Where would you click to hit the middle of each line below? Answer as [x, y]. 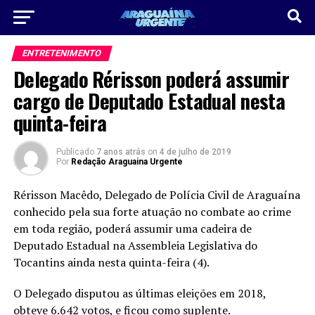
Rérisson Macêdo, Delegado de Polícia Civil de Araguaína [156, 195]
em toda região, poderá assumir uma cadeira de [132, 229]
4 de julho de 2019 [195, 152]
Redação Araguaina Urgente [127, 162]
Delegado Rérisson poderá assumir [151, 79]
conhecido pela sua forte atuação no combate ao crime [152, 212]
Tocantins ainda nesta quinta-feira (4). [111, 262]
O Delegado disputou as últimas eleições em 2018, [139, 293]
